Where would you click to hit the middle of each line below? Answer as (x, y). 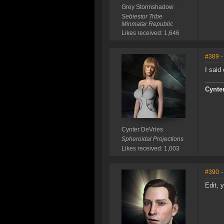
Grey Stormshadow (147, 7)
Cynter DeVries (142, 130)
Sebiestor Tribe (142, 17)
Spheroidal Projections (152, 139)
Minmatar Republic (147, 24)
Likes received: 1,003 (150, 149)
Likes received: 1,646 (150, 33)
